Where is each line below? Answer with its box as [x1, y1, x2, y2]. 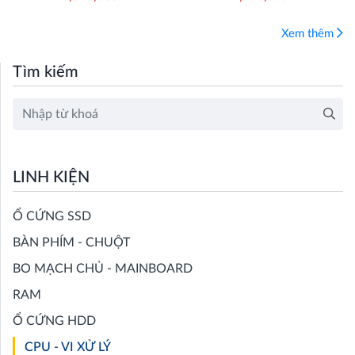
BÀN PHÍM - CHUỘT [13, 236, 130, 250]
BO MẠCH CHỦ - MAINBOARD [13, 262, 193, 276]
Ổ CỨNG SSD [13, 210, 91, 223]
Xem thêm [281, 28, 337, 40]
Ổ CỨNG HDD [13, 315, 96, 328]
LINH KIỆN [13, 170, 90, 186]
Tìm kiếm [13, 64, 78, 81]
